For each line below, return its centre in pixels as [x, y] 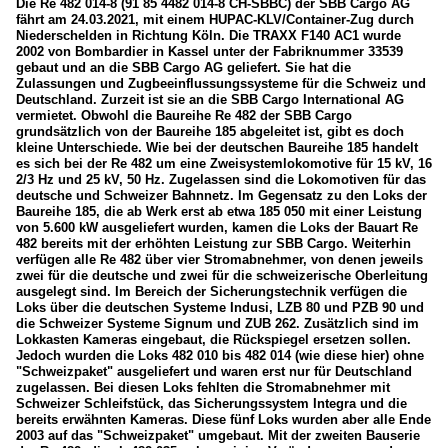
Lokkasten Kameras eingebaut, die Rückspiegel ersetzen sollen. [213, 339]
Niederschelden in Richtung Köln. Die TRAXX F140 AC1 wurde [208, 35]
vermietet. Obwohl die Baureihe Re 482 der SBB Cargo [184, 115]
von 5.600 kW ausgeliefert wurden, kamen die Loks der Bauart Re [217, 227]
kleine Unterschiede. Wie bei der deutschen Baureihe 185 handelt [217, 147]
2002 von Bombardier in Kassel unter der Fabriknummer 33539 [209, 51]
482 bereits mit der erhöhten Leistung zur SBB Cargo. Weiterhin [213, 243]
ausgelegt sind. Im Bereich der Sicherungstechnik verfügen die [211, 291]
